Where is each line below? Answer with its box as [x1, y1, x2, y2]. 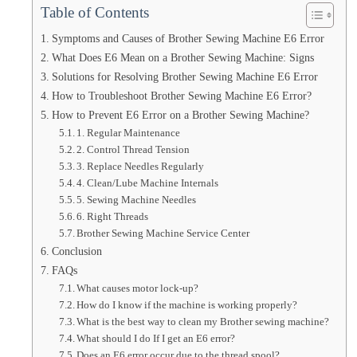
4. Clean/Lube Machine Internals [76, 177, 219, 189]
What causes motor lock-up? [76, 282, 199, 294]
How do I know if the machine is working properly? [76, 299, 298, 311]
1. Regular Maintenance [76, 127, 181, 139]
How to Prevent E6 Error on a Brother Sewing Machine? [51, 108, 309, 121]
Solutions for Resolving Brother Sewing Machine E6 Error [51, 70, 318, 83]
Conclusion [51, 245, 102, 257]
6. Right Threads [76, 210, 149, 222]
